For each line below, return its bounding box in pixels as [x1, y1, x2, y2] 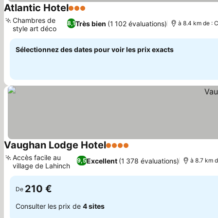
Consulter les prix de [16, 201, 83, 210]
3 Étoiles [68, 8, 100, 18]
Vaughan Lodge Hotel [4, 139, 106, 151]
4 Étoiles [106, 145, 138, 155]
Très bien [75, 19, 107, 28]
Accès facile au [13, 153, 61, 162]
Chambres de [13, 16, 55, 24]
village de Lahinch [13, 162, 70, 170]
